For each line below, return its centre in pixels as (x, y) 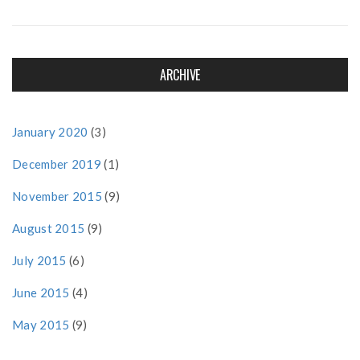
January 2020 (50, 132)
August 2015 (49, 229)
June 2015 (41, 293)
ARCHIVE (180, 75)
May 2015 (41, 325)
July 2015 (39, 261)
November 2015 (57, 196)
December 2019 (57, 164)
